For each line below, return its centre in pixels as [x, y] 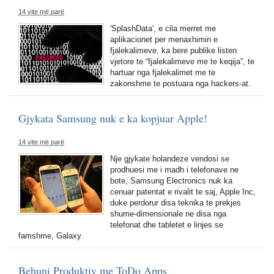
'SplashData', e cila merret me [163, 28]
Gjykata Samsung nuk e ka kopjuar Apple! [113, 118]
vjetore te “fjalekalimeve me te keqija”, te [182, 61]
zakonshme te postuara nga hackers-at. [180, 83]
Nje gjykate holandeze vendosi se [170, 159]
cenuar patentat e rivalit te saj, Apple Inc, [183, 192]
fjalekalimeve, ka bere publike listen [173, 50]
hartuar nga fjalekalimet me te [163, 72]
